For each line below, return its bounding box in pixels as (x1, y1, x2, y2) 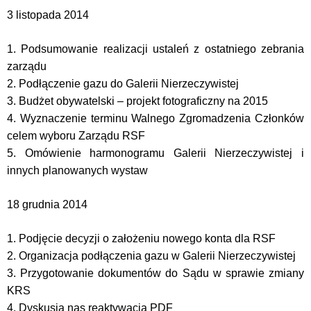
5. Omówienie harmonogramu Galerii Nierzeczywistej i (7, 147, 304, 159)
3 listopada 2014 (7, 9, 89, 21)
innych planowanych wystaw (7, 165, 148, 176)
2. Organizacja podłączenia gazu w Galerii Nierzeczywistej (7, 250, 296, 262)
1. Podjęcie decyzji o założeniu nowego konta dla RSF (7, 233, 276, 244)
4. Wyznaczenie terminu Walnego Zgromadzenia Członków (7, 112, 304, 124)
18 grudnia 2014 (7, 199, 87, 210)
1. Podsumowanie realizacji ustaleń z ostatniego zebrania (7, 43, 304, 55)
